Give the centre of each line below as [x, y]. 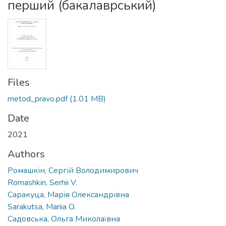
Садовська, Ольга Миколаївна [64, 219]
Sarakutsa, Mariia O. [42, 207]
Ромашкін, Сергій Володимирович [73, 170]
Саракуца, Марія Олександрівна [68, 194]
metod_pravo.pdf [38, 99]
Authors [26, 154]
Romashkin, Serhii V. [42, 182]
